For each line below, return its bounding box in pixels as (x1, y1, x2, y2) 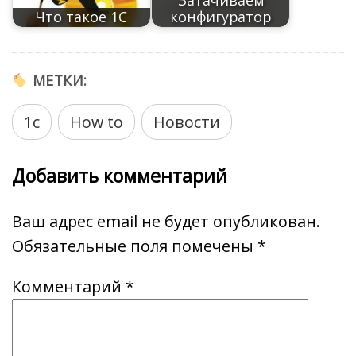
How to (70, 111, 123, 133)
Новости (153, 111, 220, 133)
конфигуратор (170, 7, 271, 27)
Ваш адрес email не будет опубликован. (12, 211, 320, 233)
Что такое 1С (36, 7, 127, 27)
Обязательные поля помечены (12, 235, 257, 257)
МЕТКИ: (28, 71, 87, 91)
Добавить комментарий (12, 163, 227, 189)
